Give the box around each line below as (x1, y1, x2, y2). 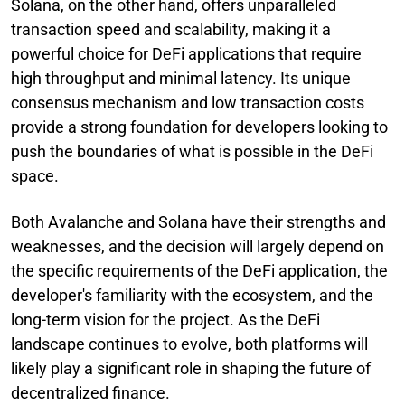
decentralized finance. (11, 382, 170, 402)
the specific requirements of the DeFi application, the (11, 260, 388, 280)
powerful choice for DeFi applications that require (11, 43, 362, 63)
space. (11, 165, 59, 185)
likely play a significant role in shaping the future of (11, 358, 371, 378)
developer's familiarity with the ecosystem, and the (11, 285, 373, 305)
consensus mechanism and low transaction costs (11, 92, 364, 112)
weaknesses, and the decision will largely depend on (11, 236, 384, 256)
